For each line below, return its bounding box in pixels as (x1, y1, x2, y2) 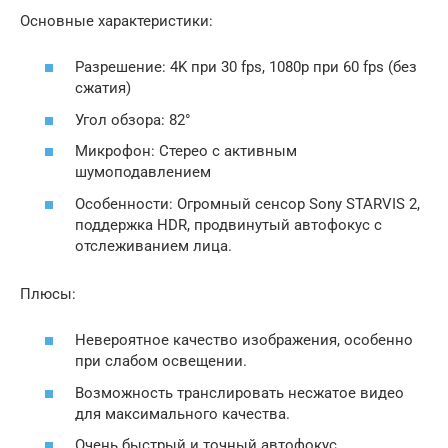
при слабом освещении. (75, 352, 247, 371)
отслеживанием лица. (75, 236, 232, 255)
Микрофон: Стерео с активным (75, 142, 297, 161)
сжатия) (75, 79, 131, 98)
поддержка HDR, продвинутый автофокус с (75, 215, 382, 234)
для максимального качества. (75, 404, 290, 423)
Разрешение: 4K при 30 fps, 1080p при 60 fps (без (75, 58, 417, 77)
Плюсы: (20, 284, 76, 303)
